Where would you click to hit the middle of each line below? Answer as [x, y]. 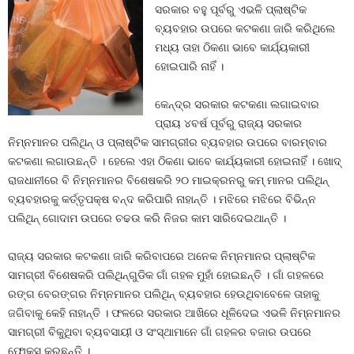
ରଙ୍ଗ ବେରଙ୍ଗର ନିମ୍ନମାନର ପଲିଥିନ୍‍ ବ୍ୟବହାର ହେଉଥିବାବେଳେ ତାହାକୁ [164, 294]
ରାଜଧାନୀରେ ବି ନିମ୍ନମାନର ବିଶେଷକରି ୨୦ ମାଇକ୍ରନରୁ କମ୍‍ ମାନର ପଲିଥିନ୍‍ [168, 180]
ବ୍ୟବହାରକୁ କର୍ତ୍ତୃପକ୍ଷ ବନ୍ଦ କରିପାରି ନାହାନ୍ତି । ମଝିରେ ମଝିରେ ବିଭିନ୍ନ [162, 199]
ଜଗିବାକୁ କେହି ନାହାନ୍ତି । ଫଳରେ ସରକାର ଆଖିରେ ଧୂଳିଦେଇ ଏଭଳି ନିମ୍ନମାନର [174, 313]
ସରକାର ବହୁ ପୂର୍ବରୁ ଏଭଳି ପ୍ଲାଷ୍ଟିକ [231, 9]
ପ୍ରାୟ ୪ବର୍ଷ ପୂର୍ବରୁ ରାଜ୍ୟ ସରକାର [229, 123]
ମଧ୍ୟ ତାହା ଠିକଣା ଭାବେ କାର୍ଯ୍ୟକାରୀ [233, 47]
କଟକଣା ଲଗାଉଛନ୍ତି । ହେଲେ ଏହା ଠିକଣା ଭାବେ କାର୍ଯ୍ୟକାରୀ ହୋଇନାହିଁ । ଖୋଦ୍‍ [175, 161]
